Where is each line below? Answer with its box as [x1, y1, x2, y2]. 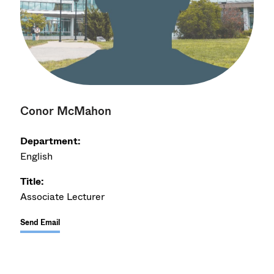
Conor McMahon [20, 102, 112, 119]
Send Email [20, 217, 61, 228]
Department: [20, 133, 81, 148]
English [20, 149, 53, 163]
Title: [20, 174, 45, 188]
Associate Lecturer [20, 189, 105, 204]
